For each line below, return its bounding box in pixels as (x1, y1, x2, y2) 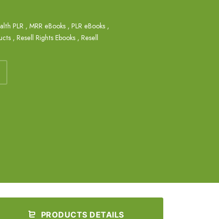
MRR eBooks (29, 21, 66, 31)
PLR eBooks (71, 21, 105, 31)
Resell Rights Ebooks (17, 33, 75, 43)
